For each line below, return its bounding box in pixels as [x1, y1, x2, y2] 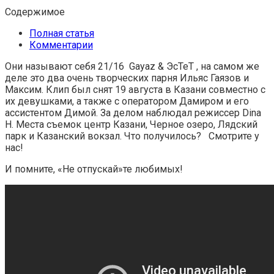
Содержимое [5, 6, 65, 18]
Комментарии [29, 39, 93, 51]
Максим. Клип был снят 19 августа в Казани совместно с [5, 83, 265, 95]
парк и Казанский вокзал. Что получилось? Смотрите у [5, 130, 259, 142]
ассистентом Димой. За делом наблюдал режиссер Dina [5, 106, 261, 119]
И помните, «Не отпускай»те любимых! [5, 163, 183, 175]
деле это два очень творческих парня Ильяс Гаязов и [5, 72, 249, 84]
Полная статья [29, 27, 94, 39]
